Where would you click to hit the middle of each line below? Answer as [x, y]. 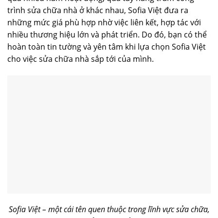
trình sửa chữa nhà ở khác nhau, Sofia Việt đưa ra [98, 10]
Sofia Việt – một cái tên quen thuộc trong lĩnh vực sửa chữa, [109, 209]
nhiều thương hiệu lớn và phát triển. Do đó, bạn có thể [107, 35]
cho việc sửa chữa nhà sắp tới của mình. [81, 59]
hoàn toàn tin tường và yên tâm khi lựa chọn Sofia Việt [107, 47]
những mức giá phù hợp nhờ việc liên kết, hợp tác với [104, 23]
